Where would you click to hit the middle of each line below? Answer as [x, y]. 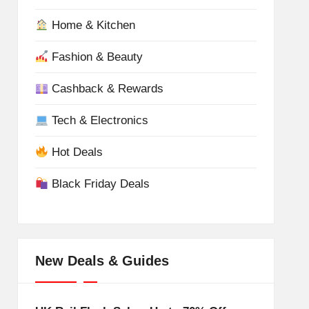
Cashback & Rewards [106, 89]
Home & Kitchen [92, 25]
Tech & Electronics [99, 120]
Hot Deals [76, 152]
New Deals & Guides [102, 261]
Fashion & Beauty [96, 57]
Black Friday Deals [99, 184]
